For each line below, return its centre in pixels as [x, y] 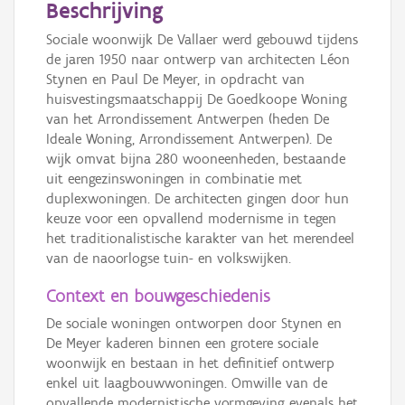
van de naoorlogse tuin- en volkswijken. [169, 259]
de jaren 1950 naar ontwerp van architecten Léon [198, 60]
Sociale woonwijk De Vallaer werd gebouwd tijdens [202, 40]
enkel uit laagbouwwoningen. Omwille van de [187, 383]
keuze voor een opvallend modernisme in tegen [191, 219]
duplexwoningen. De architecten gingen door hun [198, 199]
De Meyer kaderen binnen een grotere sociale [182, 344]
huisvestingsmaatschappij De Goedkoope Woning [197, 99]
